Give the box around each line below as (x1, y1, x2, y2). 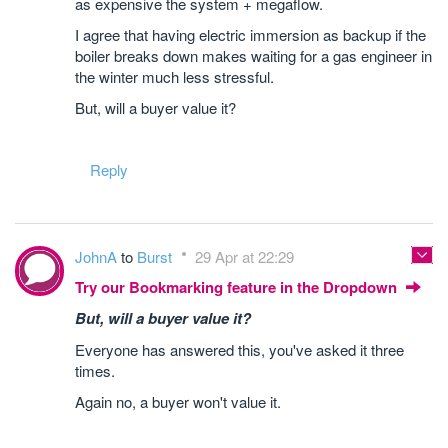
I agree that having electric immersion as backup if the (75, 24, 426, 45)
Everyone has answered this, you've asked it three (75, 339, 404, 360)
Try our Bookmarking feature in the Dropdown (75, 276, 401, 298)
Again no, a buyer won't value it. (75, 391, 285, 412)
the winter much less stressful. (75, 66, 274, 87)
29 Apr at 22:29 (195, 246, 294, 267)
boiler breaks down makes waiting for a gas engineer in (75, 45, 432, 66)
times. (75, 360, 119, 381)
